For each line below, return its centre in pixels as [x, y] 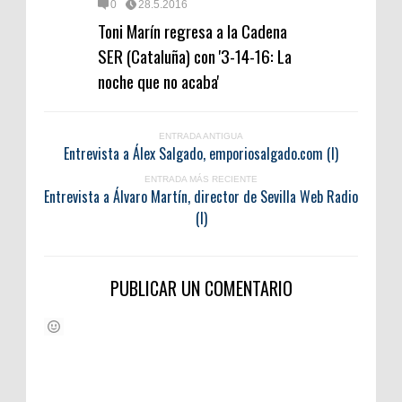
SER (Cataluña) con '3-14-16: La [195, 55]
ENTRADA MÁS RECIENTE [201, 179]
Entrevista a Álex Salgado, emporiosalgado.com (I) [201, 153]
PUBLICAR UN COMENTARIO [201, 288]
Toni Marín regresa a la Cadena [192, 30]
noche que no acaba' [158, 80]
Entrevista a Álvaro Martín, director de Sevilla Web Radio [201, 196]
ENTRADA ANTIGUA [201, 135]
